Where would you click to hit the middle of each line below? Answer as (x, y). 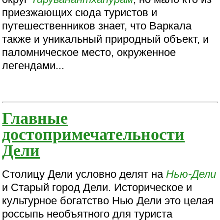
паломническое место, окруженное (89, 52)
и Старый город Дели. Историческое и (97, 187)
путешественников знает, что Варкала (97, 26)
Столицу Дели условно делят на (84, 174)
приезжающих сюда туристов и (80, 12)
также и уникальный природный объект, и (106, 39)
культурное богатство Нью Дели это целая (108, 200)
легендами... (33, 65)
